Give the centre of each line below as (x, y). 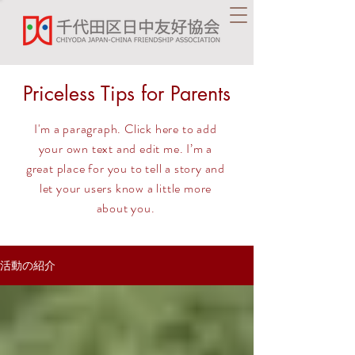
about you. (126, 208)
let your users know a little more (126, 188)
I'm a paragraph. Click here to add (126, 129)
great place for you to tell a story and (126, 168)
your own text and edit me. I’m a (126, 149)
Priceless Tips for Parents (127, 94)
